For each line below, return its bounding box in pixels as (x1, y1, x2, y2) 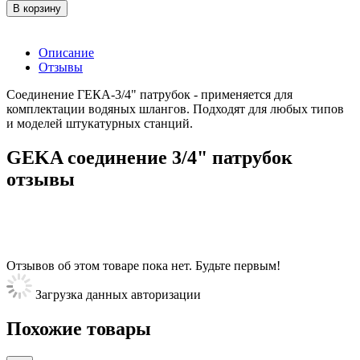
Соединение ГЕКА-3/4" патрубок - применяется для (6, 88, 292, 102)
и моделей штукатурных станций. (6, 117, 193, 131)
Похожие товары (6, 318, 151, 340)
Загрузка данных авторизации (32, 288, 201, 302)
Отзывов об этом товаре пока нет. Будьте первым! (6, 259, 280, 273)
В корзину (13, 2, 61, 15)
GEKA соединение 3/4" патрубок (6, 147, 292, 169)
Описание (39, 46, 94, 60)
